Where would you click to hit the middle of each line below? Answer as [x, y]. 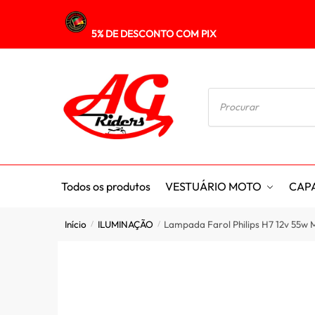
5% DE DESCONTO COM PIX [154, 34]
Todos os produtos [106, 186]
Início [76, 224]
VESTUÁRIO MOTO [214, 186]
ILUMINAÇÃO [125, 224]
